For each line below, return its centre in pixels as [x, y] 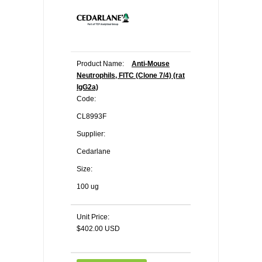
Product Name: [100, 64]
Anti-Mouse [151, 64]
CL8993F [92, 116]
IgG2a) [87, 87]
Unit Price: [93, 217]
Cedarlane [94, 151]
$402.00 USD [98, 229]
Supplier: [91, 134]
